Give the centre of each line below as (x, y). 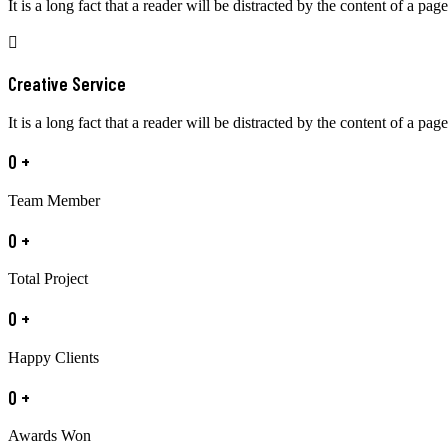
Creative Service (67, 83)
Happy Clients (53, 357)
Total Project (48, 279)
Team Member (54, 200)
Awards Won (49, 436)
